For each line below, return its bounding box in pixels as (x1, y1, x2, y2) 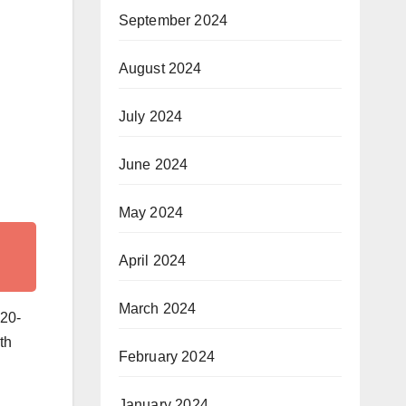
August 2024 (118, 61, 202, 76)
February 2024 (118, 349, 216, 364)
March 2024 (118, 301, 197, 316)
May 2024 (118, 205, 184, 220)
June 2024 (118, 157, 188, 172)
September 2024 (118, 13, 228, 28)
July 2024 (118, 109, 183, 124)
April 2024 (118, 253, 187, 268)
